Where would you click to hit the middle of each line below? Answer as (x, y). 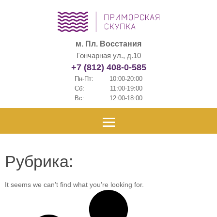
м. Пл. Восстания (108, 44)
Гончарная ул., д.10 (108, 55)
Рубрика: (39, 161)
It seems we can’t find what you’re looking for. (74, 185)
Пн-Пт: (84, 79)
